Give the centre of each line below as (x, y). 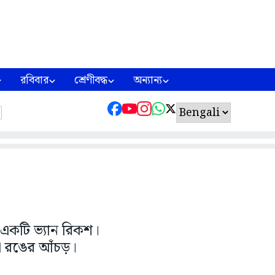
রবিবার (35, 80)
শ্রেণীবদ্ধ (91, 80)
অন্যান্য (148, 80)
